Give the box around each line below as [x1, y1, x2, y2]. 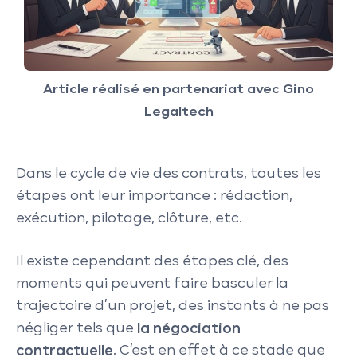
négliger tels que [16, 321, 137, 335]
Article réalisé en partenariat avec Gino [43, 84, 314, 96]
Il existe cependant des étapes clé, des [16, 254, 288, 269]
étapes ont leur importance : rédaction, [16, 190, 292, 203]
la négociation [137, 321, 241, 335]
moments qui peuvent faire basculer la [16, 277, 288, 291]
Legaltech [143, 106, 214, 119]
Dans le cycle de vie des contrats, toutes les [16, 167, 321, 181]
